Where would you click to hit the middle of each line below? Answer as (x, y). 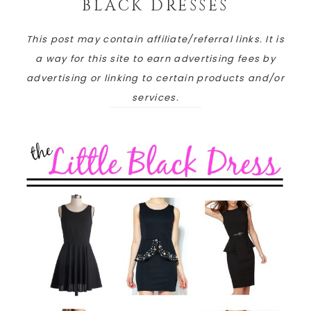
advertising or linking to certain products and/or (155, 78)
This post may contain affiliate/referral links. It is (155, 40)
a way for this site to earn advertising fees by (155, 59)
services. (155, 98)
